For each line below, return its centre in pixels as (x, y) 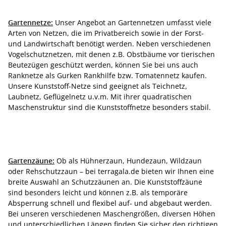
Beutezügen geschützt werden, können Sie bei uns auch (103, 65)
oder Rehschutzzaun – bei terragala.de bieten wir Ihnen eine (111, 171)
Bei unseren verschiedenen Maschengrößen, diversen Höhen (112, 214)
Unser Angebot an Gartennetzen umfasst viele (132, 22)
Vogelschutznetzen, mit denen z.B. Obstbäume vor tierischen (111, 54)
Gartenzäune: (31, 161)
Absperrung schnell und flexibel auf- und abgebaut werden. (110, 203)
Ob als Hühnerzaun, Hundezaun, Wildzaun (128, 161)
